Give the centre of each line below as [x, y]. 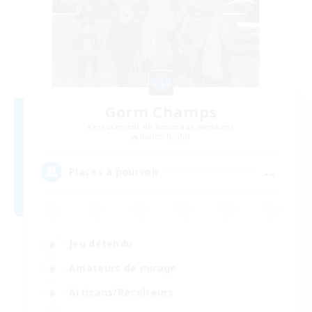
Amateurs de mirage [123, 268]
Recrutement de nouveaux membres [161, 127]
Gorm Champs [161, 112]
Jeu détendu [101, 244]
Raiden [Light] [165, 137]
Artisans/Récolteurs [122, 292]
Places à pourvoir [114, 172]
